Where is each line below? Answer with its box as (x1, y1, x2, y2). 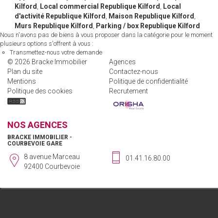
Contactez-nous (109, 68, 158, 75)
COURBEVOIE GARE (7, 140, 62, 147)
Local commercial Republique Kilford (40, 2, 160, 10)
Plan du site (7, 68, 42, 75)
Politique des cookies (7, 87, 73, 95)
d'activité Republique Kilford (15, 12, 106, 20)
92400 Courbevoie (24, 163, 80, 170)
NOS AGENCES (7, 120, 68, 130)
